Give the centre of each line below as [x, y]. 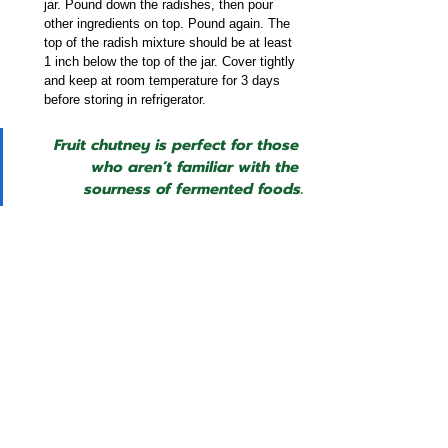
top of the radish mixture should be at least [170, 42]
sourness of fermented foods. [194, 188]
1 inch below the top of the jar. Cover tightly [171, 61]
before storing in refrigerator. [125, 99]
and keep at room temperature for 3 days [164, 80]
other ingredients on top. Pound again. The [169, 23]
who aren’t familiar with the [197, 166]
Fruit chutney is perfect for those [179, 144]
